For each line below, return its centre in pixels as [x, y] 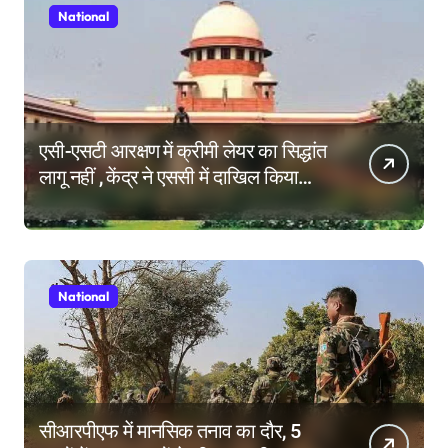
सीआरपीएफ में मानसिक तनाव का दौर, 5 [169, 431]
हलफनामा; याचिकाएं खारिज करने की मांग [175, 203]
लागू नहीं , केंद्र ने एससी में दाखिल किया [169, 177]
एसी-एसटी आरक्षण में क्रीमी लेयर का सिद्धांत [183, 151]
